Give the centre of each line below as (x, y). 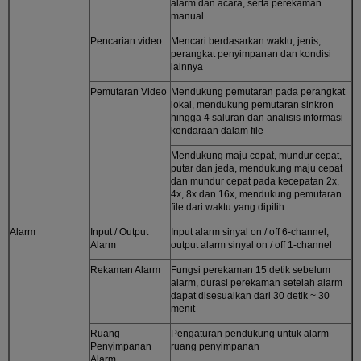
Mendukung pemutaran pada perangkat (258, 91)
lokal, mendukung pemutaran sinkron (252, 104)
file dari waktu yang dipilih (228, 207)
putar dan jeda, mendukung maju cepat (257, 168)
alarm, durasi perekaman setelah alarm (257, 282)
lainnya (187, 66)
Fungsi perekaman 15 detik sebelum (251, 270)
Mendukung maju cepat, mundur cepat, (256, 155)
